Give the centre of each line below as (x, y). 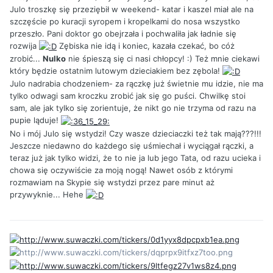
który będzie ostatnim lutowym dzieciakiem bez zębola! (116, 71)
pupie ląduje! (35, 120)
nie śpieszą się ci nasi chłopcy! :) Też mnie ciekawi (163, 59)
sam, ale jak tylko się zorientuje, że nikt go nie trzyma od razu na (133, 108)
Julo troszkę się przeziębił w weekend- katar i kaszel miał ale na (132, 9)
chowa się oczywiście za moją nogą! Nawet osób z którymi (121, 170)
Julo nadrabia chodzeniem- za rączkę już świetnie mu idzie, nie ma (136, 84)
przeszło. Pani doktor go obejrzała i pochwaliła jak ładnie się (123, 33)
